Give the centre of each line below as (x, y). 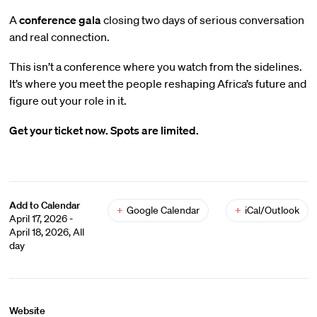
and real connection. (59, 37)
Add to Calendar (44, 205)
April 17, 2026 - (41, 219)
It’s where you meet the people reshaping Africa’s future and (157, 83)
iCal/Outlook (272, 210)
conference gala (60, 20)
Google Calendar (163, 210)
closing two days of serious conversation (202, 20)
